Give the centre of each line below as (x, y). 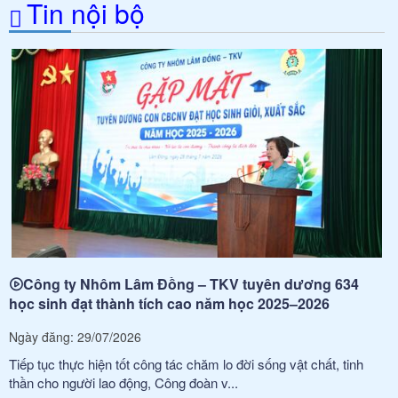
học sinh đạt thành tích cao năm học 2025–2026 (169, 303)
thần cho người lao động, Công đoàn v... (123, 382)
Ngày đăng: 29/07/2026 (75, 336)
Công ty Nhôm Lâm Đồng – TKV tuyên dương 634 (191, 283)
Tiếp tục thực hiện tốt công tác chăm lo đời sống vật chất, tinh (186, 363)
